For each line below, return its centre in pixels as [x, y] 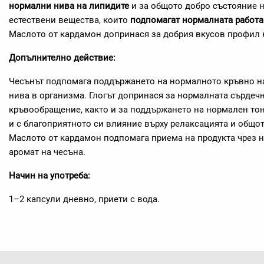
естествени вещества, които [68, 20]
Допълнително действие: [62, 58]
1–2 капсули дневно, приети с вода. [84, 199]
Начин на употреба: [49, 176]
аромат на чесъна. [47, 152]
